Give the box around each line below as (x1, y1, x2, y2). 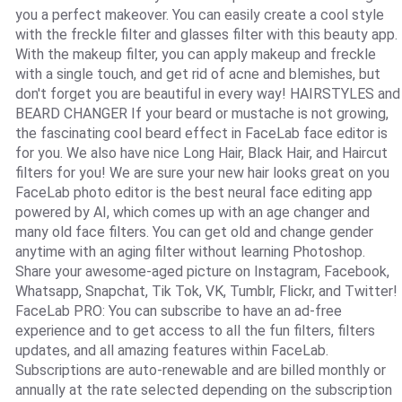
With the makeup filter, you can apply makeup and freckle (14, 46, 376, 64)
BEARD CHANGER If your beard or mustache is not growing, (14, 105, 389, 123)
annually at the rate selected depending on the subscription (14, 381, 392, 399)
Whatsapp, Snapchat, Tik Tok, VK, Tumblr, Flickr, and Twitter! (14, 283, 398, 301)
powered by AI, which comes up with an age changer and (14, 204, 370, 222)
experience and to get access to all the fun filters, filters (14, 322, 375, 340)
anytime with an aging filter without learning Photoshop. (14, 243, 365, 261)
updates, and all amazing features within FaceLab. (14, 342, 328, 360)
